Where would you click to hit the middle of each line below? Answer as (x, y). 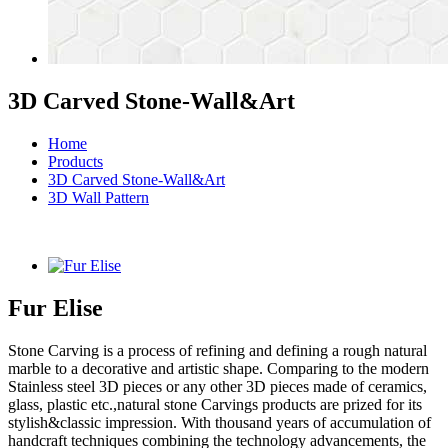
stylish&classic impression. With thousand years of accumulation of (219, 422)
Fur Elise (55, 307)
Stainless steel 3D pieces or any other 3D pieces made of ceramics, (217, 386)
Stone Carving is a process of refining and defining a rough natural (217, 350)
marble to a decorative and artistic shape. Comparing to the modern (218, 368)
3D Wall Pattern (98, 197)
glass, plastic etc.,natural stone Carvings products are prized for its (215, 404)
